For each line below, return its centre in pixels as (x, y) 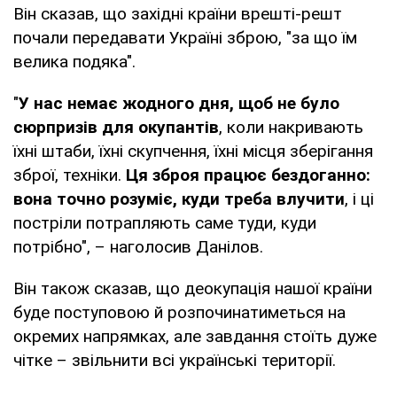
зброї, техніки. (70, 175)
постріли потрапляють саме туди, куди (165, 223)
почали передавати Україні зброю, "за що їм (185, 38)
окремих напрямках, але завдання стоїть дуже (195, 337)
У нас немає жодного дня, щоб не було (179, 104)
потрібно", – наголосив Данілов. (138, 247)
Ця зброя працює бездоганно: (248, 175)
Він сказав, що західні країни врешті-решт (178, 14)
